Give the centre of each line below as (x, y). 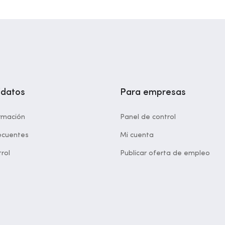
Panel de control (148, 117)
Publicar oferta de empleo (165, 153)
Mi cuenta (137, 135)
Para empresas (153, 92)
